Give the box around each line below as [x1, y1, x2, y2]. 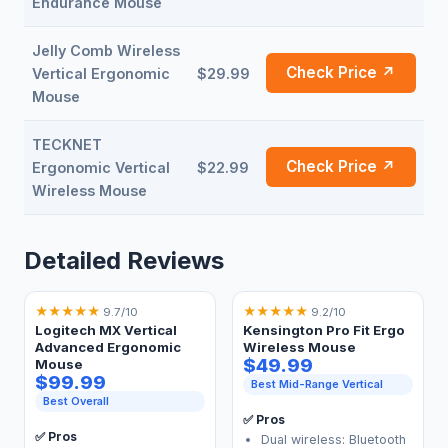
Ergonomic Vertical [32, 159, 170, 176]
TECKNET [32, 136, 102, 153]
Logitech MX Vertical [35, 322, 178, 339]
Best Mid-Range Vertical [251, 377, 384, 392]
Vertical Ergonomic [32, 65, 170, 82]
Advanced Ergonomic [35, 339, 182, 356]
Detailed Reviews [24, 246, 224, 275]
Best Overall [43, 394, 110, 409]
